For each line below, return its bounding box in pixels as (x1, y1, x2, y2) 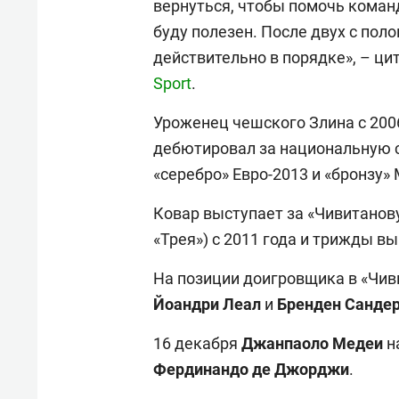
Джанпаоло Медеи (241, 333, 383, 353)
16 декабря (153, 333, 241, 353)
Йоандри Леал (153, 294, 261, 313)
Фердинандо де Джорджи (153, 359, 349, 379)
